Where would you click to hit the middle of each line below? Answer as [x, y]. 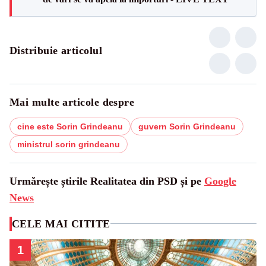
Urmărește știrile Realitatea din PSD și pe [107, 181]
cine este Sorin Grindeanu [70, 126]
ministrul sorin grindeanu [69, 144]
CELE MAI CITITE [61, 224]
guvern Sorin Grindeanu [187, 126]
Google [220, 181]
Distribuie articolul [56, 50]
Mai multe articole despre [72, 102]
